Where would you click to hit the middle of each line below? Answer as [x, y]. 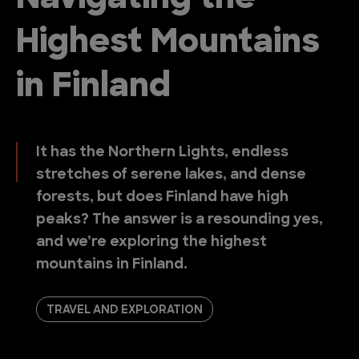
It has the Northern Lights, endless [162, 153]
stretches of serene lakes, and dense [171, 175]
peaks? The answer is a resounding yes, [179, 220]
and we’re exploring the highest [151, 242]
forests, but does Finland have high [162, 198]
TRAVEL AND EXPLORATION [125, 311]
